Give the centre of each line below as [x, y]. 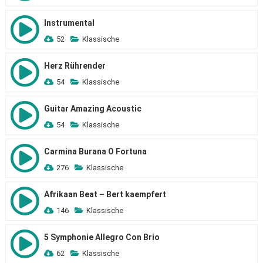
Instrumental [69, 23]
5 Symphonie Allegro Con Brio [102, 237]
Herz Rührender [75, 66]
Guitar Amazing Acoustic [92, 109]
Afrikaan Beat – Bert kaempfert [105, 194]
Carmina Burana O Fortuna [95, 151]
